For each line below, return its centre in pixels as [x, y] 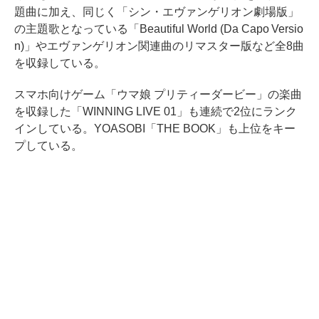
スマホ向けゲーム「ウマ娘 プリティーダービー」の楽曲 [158, 94]
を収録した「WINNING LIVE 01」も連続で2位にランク [156, 111]
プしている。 [48, 146]
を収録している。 [60, 63]
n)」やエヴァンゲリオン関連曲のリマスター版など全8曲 [159, 46]
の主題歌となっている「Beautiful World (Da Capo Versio [159, 29]
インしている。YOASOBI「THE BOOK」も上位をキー [155, 129]
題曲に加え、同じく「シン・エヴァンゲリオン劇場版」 [157, 12]
